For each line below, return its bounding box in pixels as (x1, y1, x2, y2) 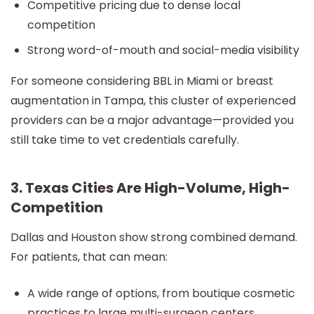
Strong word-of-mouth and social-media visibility (27, 42, 299, 59)
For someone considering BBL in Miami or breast (11, 73, 273, 90)
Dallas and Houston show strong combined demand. (11, 229, 297, 246)
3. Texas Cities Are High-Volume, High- (11, 178, 290, 198)
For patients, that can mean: (11, 249, 168, 266)
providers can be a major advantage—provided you (11, 112, 294, 129)
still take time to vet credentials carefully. (11, 132, 239, 149)
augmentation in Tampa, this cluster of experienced (11, 93, 296, 109)
